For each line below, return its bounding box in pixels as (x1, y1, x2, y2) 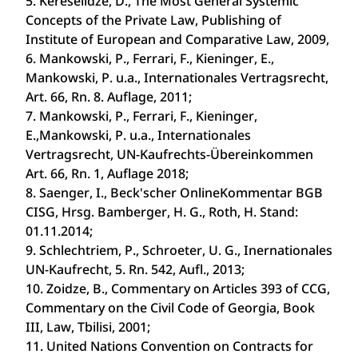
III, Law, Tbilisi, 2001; (26, 318, 150, 336)
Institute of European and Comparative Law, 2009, (26, 30, 329, 48)
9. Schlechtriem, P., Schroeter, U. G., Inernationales (26, 241, 332, 259)
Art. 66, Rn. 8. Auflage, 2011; (26, 88, 192, 105)
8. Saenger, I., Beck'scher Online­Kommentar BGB (26, 184, 323, 201)
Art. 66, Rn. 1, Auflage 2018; (26, 165, 189, 182)
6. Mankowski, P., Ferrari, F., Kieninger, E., (26, 50, 274, 67)
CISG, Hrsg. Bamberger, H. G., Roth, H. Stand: (26, 203, 298, 221)
